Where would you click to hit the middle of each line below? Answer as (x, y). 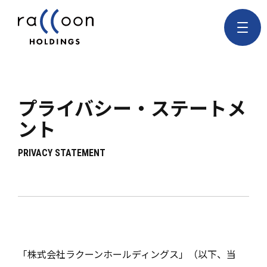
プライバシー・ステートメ (132, 107)
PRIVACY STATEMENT (62, 153)
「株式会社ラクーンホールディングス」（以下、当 (127, 254)
